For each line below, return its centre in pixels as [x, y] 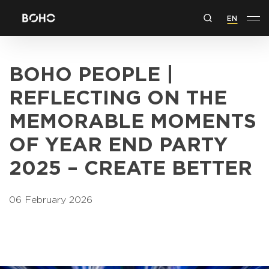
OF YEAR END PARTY [118, 142]
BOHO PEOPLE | [91, 71]
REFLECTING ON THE [118, 95]
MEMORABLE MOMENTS [133, 118]
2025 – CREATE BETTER [134, 165]
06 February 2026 [51, 199]
